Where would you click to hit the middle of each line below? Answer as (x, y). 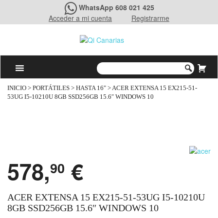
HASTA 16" (91, 88)
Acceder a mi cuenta (80, 18)
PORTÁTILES (51, 88)
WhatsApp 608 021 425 (116, 7)
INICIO (17, 88)
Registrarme (150, 18)
